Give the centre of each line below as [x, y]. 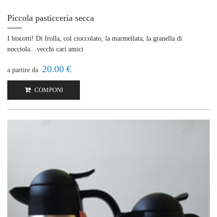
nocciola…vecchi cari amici [45, 49]
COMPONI [48, 90]
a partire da [25, 70]
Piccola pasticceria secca [51, 18]
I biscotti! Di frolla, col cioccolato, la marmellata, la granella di [95, 39]
